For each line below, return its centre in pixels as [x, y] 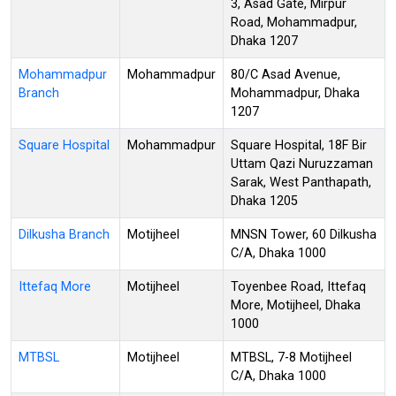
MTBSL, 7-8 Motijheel [291, 357]
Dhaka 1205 [264, 201]
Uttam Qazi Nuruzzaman [302, 164]
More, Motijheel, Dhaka [296, 305]
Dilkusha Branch [64, 234]
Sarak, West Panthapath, [301, 182]
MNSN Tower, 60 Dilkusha [304, 234]
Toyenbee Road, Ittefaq [298, 286]
